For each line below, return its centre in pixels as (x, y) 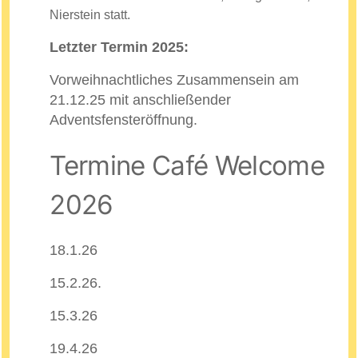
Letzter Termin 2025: (119, 48)
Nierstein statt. (90, 15)
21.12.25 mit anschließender (141, 100)
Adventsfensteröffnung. (124, 120)
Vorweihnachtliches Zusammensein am (175, 80)
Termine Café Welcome (187, 166)
